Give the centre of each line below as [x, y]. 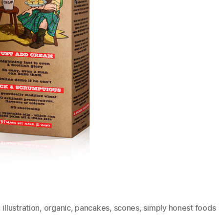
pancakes [92, 208]
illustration [21, 208]
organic [57, 208]
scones [126, 208]
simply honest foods [180, 208]
